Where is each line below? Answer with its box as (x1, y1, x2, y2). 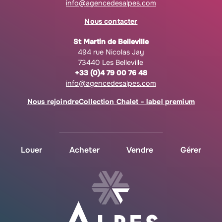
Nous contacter (84, 17, 138, 26)
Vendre (126, 145, 154, 155)
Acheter (69, 145, 100, 155)
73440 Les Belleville (78, 58, 144, 67)
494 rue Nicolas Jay (77, 48, 144, 56)
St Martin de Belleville (73, 37, 149, 46)
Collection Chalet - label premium (79, 97, 195, 106)
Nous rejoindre (27, 97, 79, 106)
